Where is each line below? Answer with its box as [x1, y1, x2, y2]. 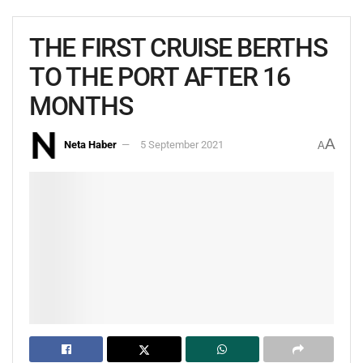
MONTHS [29, 91, 133, 122]
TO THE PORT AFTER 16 [29, 62, 290, 92]
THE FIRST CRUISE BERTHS [29, 32, 327, 63]
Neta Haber [64, 138, 117, 151]
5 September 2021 [140, 138, 224, 151]
